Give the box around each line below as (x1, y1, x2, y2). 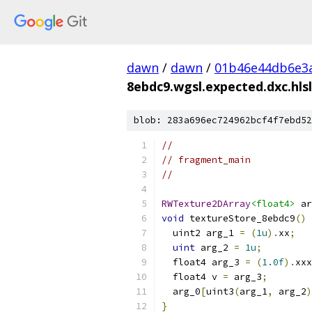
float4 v (162, 271, 223, 283)
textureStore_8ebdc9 (184, 212, 295, 224)
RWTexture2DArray (162, 198, 251, 210)
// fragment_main (162, 154, 251, 166)
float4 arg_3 (162, 256, 245, 268)
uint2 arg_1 (162, 227, 240, 239)
